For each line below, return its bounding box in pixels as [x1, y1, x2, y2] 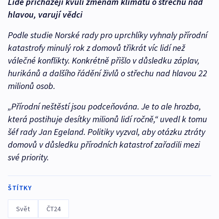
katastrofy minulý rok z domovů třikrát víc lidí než [8, 42, 185, 53]
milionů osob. [8, 80, 59, 91]
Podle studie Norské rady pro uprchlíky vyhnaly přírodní [8, 29, 207, 41]
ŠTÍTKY [8, 183, 31, 192]
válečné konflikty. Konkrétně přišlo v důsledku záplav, [8, 54, 199, 66]
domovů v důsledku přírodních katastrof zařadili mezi [8, 138, 200, 150]
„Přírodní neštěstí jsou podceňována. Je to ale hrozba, [8, 100, 201, 112]
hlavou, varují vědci [8, 8, 83, 20]
